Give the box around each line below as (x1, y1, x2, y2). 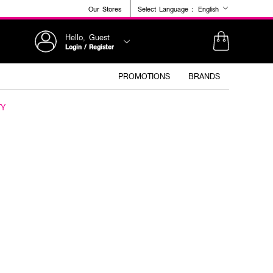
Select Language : (138, 4, 193, 13)
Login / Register (65, 42, 114, 51)
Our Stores (88, 4, 121, 13)
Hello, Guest (65, 31, 110, 43)
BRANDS (188, 71, 220, 82)
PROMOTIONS (118, 71, 170, 82)
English (198, 4, 222, 13)
